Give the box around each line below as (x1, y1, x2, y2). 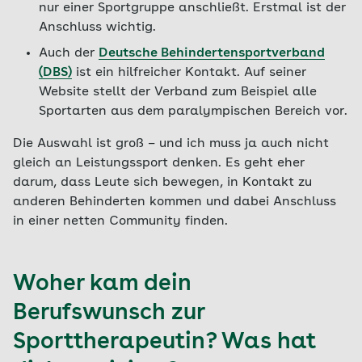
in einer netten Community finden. (13, 215, 228, 228)
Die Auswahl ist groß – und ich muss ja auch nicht (13, 137, 329, 150)
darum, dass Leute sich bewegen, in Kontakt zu (13, 176, 312, 189)
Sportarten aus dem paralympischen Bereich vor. (39, 105, 347, 118)
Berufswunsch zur (13, 302, 204, 325)
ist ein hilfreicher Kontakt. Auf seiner (72, 66, 306, 79)
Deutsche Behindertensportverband (99, 47, 325, 60)
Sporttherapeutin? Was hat (13, 331, 316, 354)
